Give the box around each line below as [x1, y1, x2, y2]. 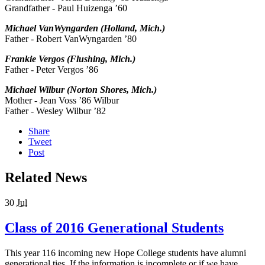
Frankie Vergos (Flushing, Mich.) [5, 54, 135, 64]
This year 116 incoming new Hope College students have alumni [5, 247, 246, 258]
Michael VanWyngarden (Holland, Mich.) [5, 23, 165, 34]
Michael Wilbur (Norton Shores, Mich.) [5, 85, 157, 95]
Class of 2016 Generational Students [5, 220, 224, 236]
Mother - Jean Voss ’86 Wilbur [5, 95, 119, 106]
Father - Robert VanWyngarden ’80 [5, 34, 137, 44]
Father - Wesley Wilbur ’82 [5, 106, 106, 117]
